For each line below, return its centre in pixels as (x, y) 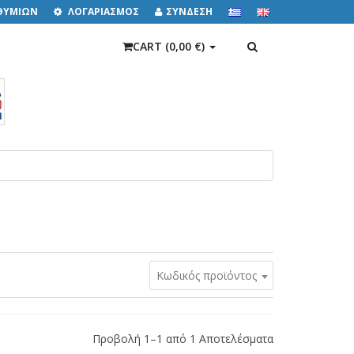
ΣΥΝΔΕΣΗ (189, 11)
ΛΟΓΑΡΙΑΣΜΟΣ (102, 11)
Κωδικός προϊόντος (207, 276)
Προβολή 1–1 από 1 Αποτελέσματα (183, 339)
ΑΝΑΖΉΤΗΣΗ (292, 45)
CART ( (151, 46)
